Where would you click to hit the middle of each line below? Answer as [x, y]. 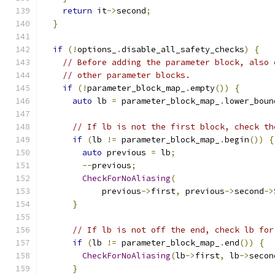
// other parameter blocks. [126, 75]
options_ [97, 49]
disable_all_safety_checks [183, 49]
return [77, 11]
